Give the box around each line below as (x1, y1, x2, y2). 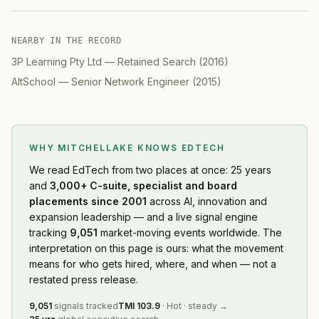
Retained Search (117, 55, 196, 68)
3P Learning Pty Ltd (11, 55, 102, 68)
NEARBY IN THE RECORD (11, 35, 122, 46)
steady (188, 300, 217, 311)
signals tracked (52, 300, 118, 311)
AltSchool (11, 75, 56, 88)
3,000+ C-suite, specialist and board (50, 179, 237, 192)
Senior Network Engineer (71, 75, 189, 88)
